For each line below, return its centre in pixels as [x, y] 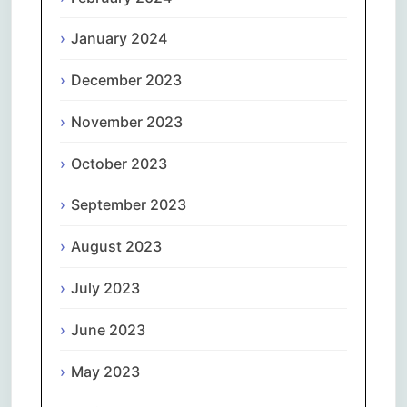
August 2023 [116, 247]
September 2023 [129, 205]
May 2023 [105, 371]
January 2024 [119, 39]
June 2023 [108, 329]
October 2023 [119, 163]
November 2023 [127, 121]
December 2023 [126, 80]
